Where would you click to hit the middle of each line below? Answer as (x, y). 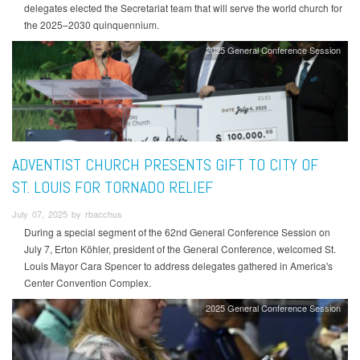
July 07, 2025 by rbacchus (67, 213)
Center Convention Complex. (88, 283)
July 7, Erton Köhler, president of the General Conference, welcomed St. (180, 249)
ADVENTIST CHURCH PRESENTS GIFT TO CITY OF (165, 164)
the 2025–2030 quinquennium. (93, 25)
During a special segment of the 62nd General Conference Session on (177, 232)
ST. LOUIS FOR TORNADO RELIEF (112, 187)
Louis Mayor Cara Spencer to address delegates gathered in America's (178, 266)
